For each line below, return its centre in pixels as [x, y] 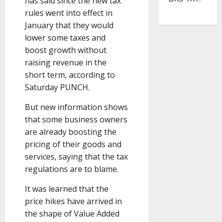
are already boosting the [71, 132]
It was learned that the [67, 189]
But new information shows [76, 107]
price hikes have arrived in [73, 201]
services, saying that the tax [76, 157]
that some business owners [76, 120]
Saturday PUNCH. [57, 87]
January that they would [69, 26]
